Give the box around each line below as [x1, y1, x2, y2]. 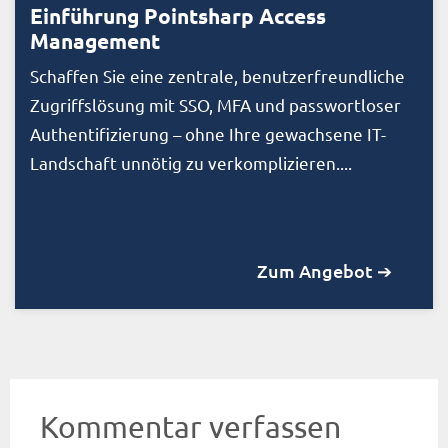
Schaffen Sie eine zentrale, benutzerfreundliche [30, 64, 405, 86]
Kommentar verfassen [40, 408, 341, 444]
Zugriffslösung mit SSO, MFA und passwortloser [30, 93, 401, 115]
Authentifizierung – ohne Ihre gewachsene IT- [30, 122, 386, 144]
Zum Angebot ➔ [257, 258, 392, 282]
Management [30, 26, 160, 54]
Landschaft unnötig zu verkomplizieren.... [30, 151, 352, 173]
